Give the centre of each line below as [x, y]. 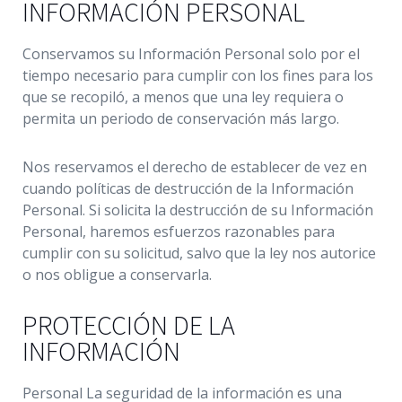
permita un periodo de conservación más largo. [181, 118]
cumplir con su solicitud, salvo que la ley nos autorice [199, 253]
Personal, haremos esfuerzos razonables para [179, 232]
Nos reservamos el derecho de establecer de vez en [195, 167]
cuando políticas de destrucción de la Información [188, 188]
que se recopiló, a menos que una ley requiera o [183, 97]
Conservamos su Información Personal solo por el [191, 54]
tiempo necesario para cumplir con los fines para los [198, 75]
